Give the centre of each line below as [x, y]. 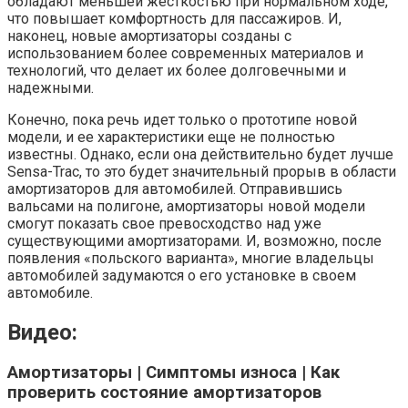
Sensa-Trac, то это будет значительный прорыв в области [202, 171]
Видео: [42, 332]
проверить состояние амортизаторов [164, 393]
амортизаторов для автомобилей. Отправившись [175, 189]
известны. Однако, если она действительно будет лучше [200, 154]
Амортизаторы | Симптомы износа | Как [173, 373]
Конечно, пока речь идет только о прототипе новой [182, 119]
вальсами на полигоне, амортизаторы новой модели [186, 206]
